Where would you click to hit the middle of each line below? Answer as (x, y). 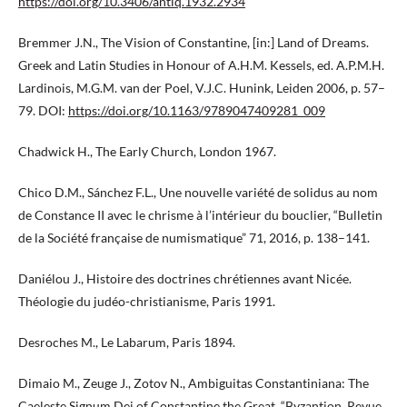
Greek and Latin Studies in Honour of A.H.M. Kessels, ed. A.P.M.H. (201, 65)
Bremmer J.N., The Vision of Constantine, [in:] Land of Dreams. (194, 43)
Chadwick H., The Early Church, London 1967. (147, 152)
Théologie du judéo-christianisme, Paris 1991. (147, 302)
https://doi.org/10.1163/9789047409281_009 (197, 111)
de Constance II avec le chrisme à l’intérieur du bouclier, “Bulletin (200, 215)
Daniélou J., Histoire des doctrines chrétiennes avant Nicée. (185, 279)
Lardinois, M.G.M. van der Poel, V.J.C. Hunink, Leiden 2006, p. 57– (202, 88)
